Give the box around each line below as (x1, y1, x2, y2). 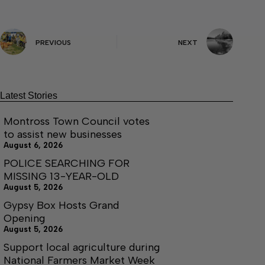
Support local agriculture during (4, 241, 160, 254)
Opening (4, 212, 45, 225)
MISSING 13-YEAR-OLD (4, 170, 119, 183)
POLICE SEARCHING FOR (4, 157, 130, 170)
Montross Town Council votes (4, 115, 150, 128)
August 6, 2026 (4, 141, 63, 150)
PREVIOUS (35, 38, 71, 47)
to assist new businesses (4, 128, 122, 141)
